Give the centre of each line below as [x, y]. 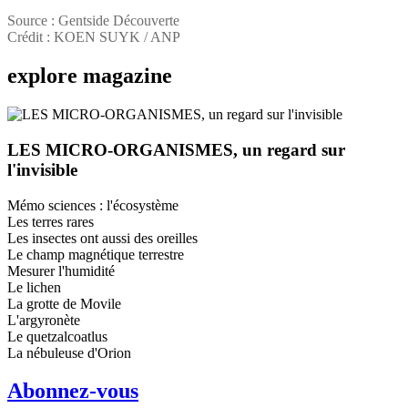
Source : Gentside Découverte [93, 21]
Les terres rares [51, 221]
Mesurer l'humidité [61, 270]
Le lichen [34, 287]
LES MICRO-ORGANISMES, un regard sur [176, 149]
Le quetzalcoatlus [57, 336]
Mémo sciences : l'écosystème [93, 205]
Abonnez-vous [73, 391]
